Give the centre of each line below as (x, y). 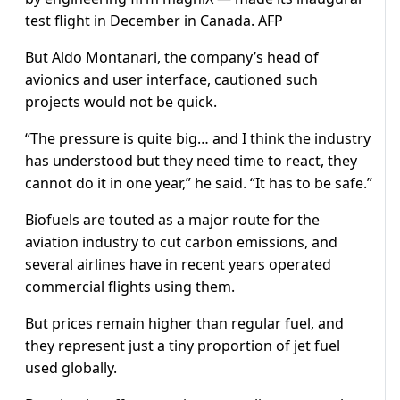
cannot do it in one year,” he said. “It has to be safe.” (199, 183)
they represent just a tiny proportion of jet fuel (183, 346)
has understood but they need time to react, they (191, 161)
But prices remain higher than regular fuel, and (184, 324)
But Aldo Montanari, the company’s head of (172, 58)
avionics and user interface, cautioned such (171, 80)
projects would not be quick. (121, 102)
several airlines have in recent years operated (178, 265)
